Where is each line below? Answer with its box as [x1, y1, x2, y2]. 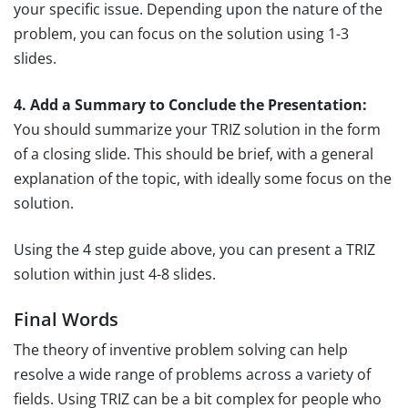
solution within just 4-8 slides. [14, 263, 216, 284]
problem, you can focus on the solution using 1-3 [14, 23, 349, 44]
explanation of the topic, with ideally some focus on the [14, 168, 392, 189]
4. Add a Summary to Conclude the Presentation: [14, 94, 367, 115]
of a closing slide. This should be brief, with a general [14, 143, 373, 164]
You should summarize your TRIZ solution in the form [14, 118, 381, 139]
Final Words [14, 306, 118, 331]
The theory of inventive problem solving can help [14, 339, 348, 360]
